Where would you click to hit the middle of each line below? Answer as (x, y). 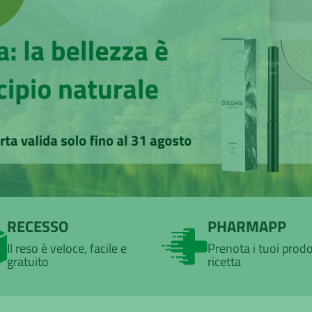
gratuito (28, 262)
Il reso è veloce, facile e (67, 249)
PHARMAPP (247, 227)
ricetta (224, 262)
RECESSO (37, 227)
